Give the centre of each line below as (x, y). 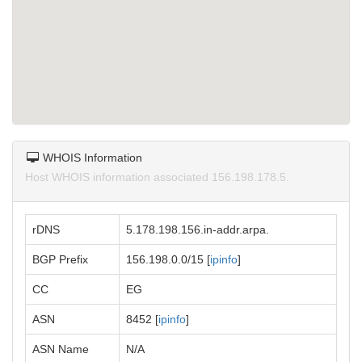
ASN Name (61, 349)
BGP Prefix (60, 259)
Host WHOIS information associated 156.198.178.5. (157, 177)
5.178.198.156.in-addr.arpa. (198, 229)
